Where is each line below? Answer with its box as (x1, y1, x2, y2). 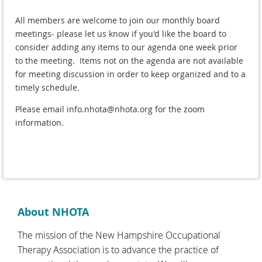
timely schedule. (15, 81, 84, 93)
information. (15, 116, 66, 128)
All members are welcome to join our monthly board (15, 14, 220, 26)
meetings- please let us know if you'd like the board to (15, 27, 226, 39)
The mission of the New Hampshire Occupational (18, 228, 220, 242)
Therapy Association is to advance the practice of (18, 243, 219, 256)
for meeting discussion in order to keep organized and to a (15, 68, 246, 80)
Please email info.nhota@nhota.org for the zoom (15, 103, 205, 115)
